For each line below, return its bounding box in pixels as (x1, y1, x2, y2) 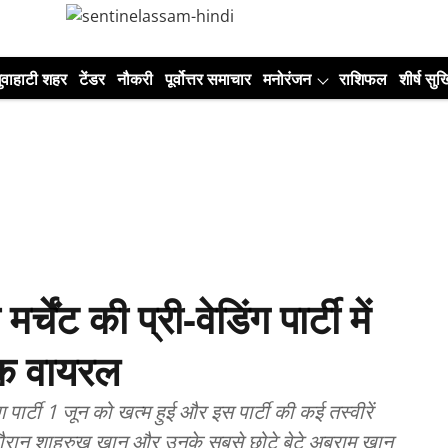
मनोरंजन (263, 68, 311, 90)
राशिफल (339, 68, 387, 90)
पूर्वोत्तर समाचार (165, 68, 251, 90)
